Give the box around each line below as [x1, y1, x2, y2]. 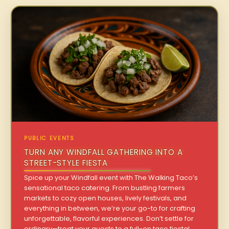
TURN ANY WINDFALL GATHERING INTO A [24, 147, 183, 158]
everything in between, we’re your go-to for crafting [24, 204, 196, 213]
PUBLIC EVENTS [24, 134, 75, 143]
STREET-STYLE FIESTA [24, 157, 108, 169]
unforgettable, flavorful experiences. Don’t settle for [24, 214, 194, 223]
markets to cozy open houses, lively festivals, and [24, 194, 187, 203]
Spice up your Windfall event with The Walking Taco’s [24, 173, 198, 182]
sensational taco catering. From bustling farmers [24, 184, 186, 193]
